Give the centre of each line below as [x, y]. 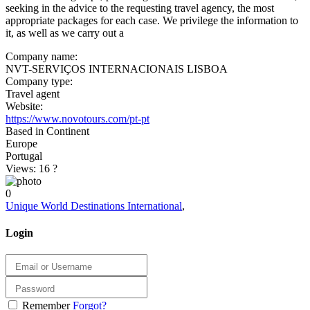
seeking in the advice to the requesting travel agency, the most [140, 8]
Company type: [39, 81]
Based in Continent [47, 131]
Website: [24, 106]
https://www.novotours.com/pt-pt [77, 118]
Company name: [42, 56]
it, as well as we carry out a [65, 33]
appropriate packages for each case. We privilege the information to [152, 20]
